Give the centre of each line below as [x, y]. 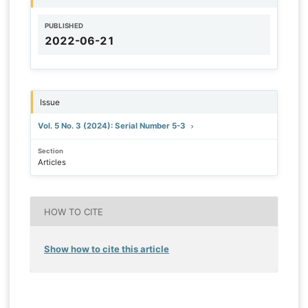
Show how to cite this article [107, 249]
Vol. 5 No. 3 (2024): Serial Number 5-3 [112, 125]
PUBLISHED [64, 25]
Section [50, 151]
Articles [52, 163]
